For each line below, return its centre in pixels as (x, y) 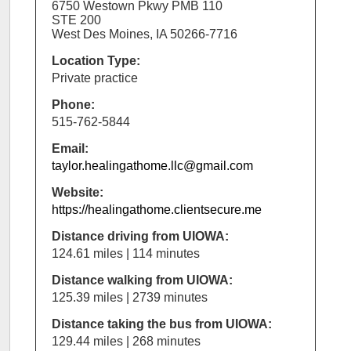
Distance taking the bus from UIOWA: (161, 324)
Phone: (73, 105)
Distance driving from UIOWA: (140, 236)
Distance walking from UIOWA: (142, 280)
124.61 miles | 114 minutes (125, 253)
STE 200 (76, 20)
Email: (70, 148)
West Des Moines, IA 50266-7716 (144, 34)
